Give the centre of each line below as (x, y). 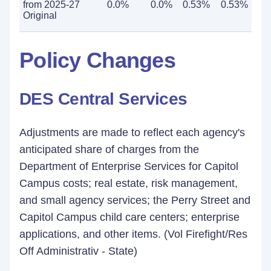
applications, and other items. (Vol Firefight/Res (133, 234)
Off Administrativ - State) (78, 251)
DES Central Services (103, 99)
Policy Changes (97, 60)
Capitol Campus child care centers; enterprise (129, 217)
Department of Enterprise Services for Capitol (129, 166)
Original (40, 15)
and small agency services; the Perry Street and (135, 200)
